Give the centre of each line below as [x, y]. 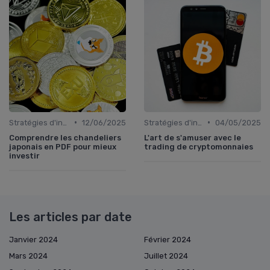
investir [24, 155]
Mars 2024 [28, 256]
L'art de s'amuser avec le [193, 137]
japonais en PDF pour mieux [63, 146]
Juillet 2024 [166, 256]
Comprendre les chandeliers [65, 137]
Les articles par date [71, 217]
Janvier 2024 [33, 239]
